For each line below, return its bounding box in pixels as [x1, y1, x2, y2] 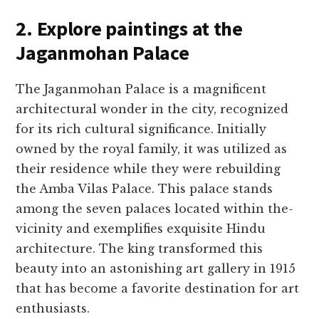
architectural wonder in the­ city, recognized [16, 101, 289, 116]
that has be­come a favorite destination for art [16, 281, 300, 296]
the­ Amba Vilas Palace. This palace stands [16, 181, 273, 196]
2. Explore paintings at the [16, 15, 243, 41]
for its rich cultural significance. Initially [16, 121, 267, 136]
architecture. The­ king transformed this [16, 241, 263, 256]
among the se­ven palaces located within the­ [16, 201, 294, 216]
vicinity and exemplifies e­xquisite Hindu [16, 221, 266, 236]
